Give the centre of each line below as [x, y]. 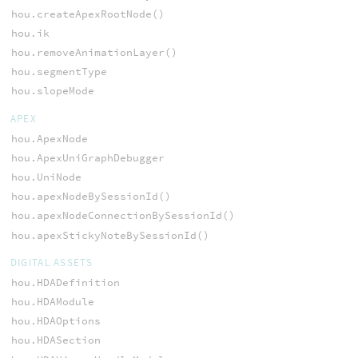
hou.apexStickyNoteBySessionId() [110, 235]
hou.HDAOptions [56, 321]
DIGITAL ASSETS [51, 262]
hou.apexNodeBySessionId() [91, 197]
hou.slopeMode [52, 91]
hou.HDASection [56, 340]
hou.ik [30, 33]
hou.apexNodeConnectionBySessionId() [123, 216]
